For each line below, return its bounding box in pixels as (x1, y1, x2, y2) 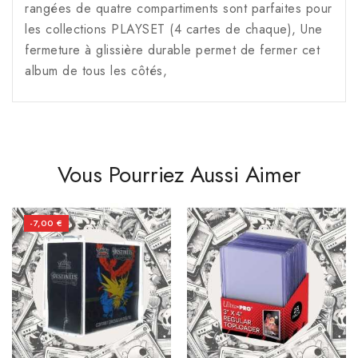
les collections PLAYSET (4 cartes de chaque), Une (25, 20, 323, 39)
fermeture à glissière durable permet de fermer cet (25, 41, 320, 60)
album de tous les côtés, (25, 62, 167, 81)
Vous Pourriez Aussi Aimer (57, 158, 301, 192)
